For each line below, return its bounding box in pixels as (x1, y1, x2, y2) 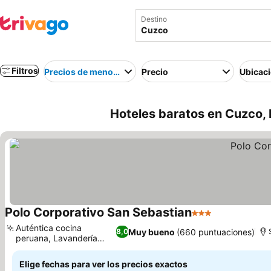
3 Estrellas (191, 213, 239, 225)
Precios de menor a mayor (44, 66, 152, 77)
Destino (141, 15, 167, 24)
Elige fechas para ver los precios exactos (19, 259, 188, 269)
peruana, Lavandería (16, 233, 97, 243)
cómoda (16, 243, 48, 253)
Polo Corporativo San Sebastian (5, 205, 192, 220)
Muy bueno (128, 226, 175, 237)
